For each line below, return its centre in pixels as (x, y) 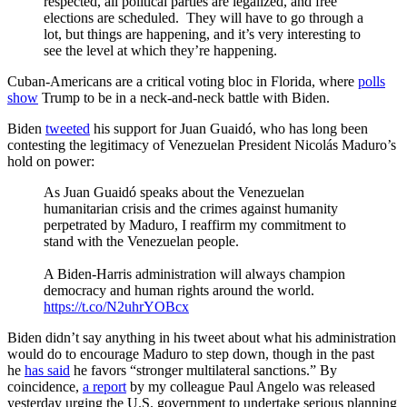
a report (104, 387)
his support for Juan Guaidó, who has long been (229, 129)
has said (47, 371)
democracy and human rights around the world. (179, 291)
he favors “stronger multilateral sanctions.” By (203, 371)
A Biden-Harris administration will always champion (194, 274)
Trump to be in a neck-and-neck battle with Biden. (184, 98)
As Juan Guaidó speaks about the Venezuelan (174, 193)
